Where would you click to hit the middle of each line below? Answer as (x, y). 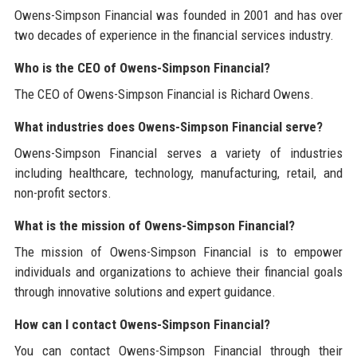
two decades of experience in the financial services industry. (174, 35)
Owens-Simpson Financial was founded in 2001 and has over (178, 15)
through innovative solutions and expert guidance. (145, 292)
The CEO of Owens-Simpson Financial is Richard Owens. (164, 94)
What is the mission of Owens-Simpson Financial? (154, 226)
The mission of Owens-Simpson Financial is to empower (178, 252)
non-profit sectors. (63, 193)
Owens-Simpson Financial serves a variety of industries (178, 153)
